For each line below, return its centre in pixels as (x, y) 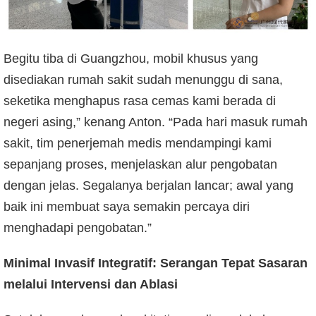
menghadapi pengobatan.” (78, 228)
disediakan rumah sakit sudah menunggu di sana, (143, 80)
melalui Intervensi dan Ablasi (91, 285)
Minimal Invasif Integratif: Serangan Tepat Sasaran (156, 263)
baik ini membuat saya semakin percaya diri (127, 207)
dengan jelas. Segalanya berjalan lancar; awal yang (148, 186)
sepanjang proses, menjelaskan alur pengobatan (140, 165)
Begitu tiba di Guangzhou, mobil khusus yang (131, 59)
